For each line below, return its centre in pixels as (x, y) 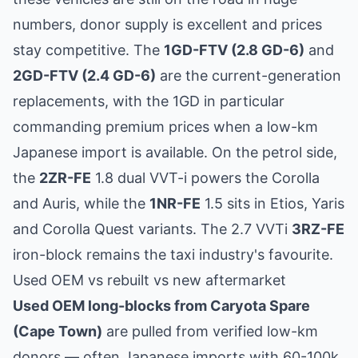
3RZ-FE (318, 229)
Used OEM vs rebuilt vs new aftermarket (149, 280)
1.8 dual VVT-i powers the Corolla (205, 178)
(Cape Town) (58, 331)
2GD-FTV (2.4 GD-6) (84, 76)
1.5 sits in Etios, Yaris (272, 203)
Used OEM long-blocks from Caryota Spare (161, 306)
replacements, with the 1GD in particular (149, 101)
